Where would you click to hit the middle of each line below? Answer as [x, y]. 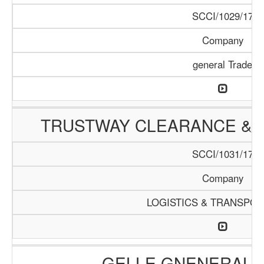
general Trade [222, 64]
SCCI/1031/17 [222, 154]
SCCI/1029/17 [222, 16]
